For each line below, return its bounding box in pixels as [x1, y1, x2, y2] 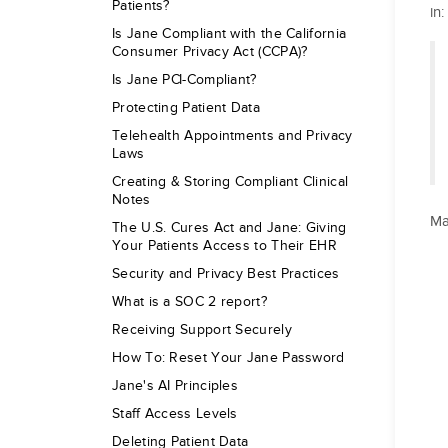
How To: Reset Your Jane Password [112, 349, 345, 367]
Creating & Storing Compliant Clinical [112, 173, 349, 191]
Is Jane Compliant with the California [112, 25, 347, 43]
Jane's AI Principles [112, 377, 238, 395]
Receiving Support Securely [112, 321, 292, 339]
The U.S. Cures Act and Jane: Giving [112, 219, 347, 237]
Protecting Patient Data [112, 99, 260, 117]
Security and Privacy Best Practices [112, 265, 340, 283]
